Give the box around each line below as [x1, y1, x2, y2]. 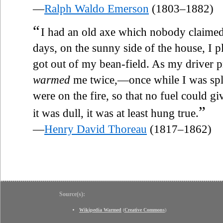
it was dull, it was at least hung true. [33, 107, 199, 119]
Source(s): [59, 190, 85, 198]
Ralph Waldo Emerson [44, 2, 149, 15]
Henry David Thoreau [44, 122, 147, 135]
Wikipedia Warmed [79, 207, 121, 213]
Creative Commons [124, 207, 165, 213]
